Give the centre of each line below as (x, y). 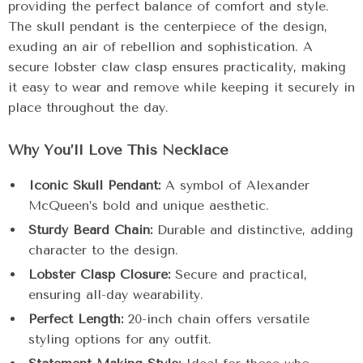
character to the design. (103, 250)
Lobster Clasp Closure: (99, 274)
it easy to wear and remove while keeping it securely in (181, 87)
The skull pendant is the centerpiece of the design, (168, 26)
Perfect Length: (76, 319)
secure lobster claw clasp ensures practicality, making (177, 67)
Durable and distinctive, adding (253, 230)
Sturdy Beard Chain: (90, 230)
